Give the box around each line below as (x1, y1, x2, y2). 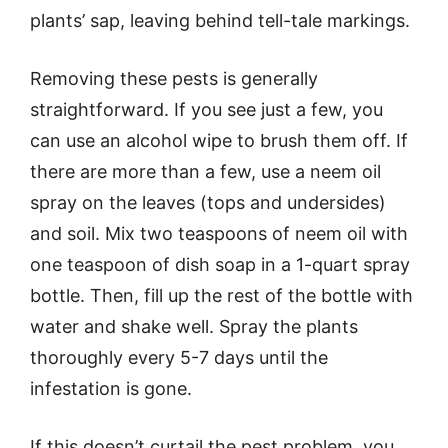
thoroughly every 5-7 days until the (30, 347, 328, 368)
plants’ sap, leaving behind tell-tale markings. (30, 10, 410, 31)
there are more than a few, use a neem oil (30, 161, 381, 182)
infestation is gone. (30, 378, 192, 399)
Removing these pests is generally (30, 68, 318, 89)
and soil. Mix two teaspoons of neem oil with (30, 223, 408, 244)
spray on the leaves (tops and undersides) (30, 192, 386, 213)
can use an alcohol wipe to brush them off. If (30, 130, 408, 151)
